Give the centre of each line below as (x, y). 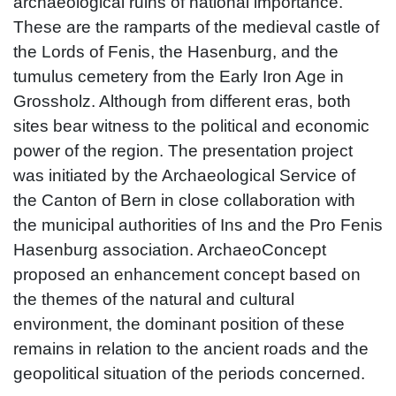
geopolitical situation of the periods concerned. (189, 373)
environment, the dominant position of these (179, 324)
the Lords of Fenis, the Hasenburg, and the (176, 51)
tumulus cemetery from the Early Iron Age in (179, 76)
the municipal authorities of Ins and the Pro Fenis (198, 225)
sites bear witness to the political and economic (191, 126)
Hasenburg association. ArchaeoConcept (170, 249)
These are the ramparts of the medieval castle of (196, 27)
